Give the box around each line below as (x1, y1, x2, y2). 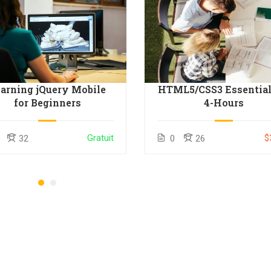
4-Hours (204, 96, 244, 109)
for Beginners (13, 96, 81, 109)
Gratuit (87, 132, 114, 143)
